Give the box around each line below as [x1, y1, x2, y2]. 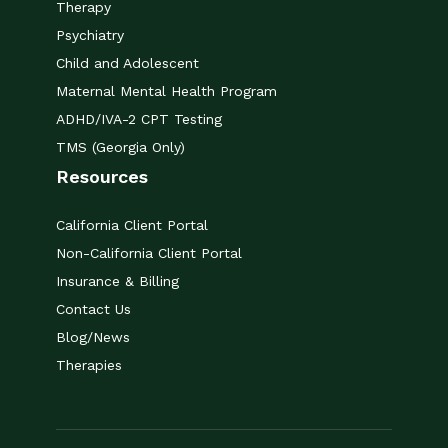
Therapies [56, 356, 122, 373]
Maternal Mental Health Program [56, 82, 277, 99]
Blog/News [56, 328, 130, 345]
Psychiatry [56, 26, 124, 43]
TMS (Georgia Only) [56, 138, 185, 155]
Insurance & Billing [56, 272, 179, 289]
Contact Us [56, 300, 131, 317]
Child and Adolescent [56, 54, 199, 71]
